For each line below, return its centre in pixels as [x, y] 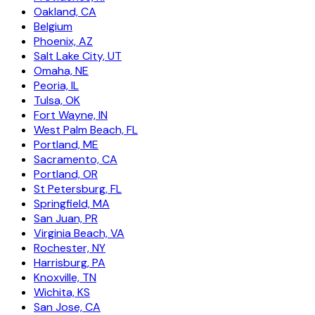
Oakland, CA [65, 11]
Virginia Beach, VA [79, 233]
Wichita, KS [62, 292]
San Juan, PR [66, 218]
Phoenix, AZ [63, 41]
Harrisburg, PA [70, 262]
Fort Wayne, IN [71, 115]
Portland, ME [66, 144]
